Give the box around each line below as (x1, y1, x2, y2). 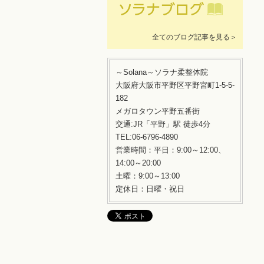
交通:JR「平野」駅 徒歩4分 (115, 120, 210, 128)
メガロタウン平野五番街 (115, 107, 200, 115)
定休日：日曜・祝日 (115, 184, 184, 193)
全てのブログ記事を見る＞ (152, 33, 237, 41)
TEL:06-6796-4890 (115, 133, 178, 141)
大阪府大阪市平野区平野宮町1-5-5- (115, 81, 235, 90)
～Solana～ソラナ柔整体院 (115, 68, 208, 77)
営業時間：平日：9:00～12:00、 (115, 146, 226, 154)
